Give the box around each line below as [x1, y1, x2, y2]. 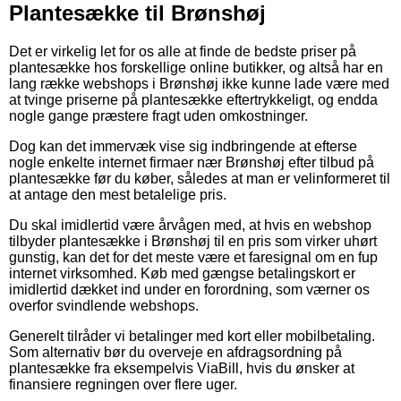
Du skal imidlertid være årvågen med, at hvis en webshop [9, 217, 371, 233]
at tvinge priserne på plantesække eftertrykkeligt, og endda [9, 91, 378, 107]
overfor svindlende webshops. [9, 297, 199, 313]
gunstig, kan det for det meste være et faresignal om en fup [9, 249, 378, 265]
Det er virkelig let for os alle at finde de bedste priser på [9, 43, 356, 59]
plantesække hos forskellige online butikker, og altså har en [9, 59, 383, 75]
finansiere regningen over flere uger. [9, 376, 237, 392]
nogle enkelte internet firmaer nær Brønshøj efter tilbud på [9, 154, 374, 170]
